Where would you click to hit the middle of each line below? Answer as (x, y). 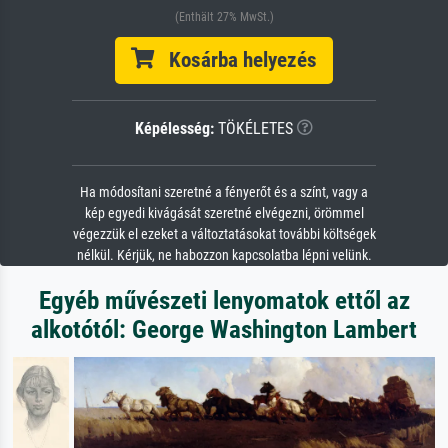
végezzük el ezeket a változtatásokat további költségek (224, 234)
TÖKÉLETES (253, 128)
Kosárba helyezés (235, 59)
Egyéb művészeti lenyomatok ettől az (224, 300)
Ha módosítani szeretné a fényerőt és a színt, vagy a (224, 192)
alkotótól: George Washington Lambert (224, 329)
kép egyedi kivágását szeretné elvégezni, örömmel (224, 213)
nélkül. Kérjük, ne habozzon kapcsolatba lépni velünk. (224, 255)
